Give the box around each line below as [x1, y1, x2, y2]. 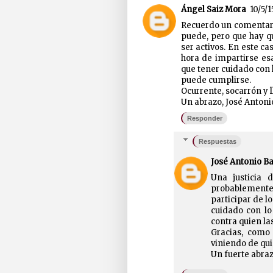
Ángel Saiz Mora [180, 4, 246, 15]
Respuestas [199, 138, 237, 146]
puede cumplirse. [180, 75, 251, 86]
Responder [186, 114, 222, 122]
